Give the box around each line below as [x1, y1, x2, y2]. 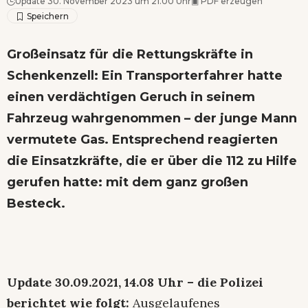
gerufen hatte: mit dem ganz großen [7, 174, 248, 190]
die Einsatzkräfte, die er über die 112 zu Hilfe [7, 153, 297, 168]
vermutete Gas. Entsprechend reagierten [7, 131, 278, 147]
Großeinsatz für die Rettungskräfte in [7, 46, 253, 62]
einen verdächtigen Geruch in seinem [7, 89, 255, 104]
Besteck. [7, 195, 65, 211]
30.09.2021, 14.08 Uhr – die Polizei [55, 274, 263, 290]
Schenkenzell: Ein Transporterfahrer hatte [7, 67, 283, 83]
